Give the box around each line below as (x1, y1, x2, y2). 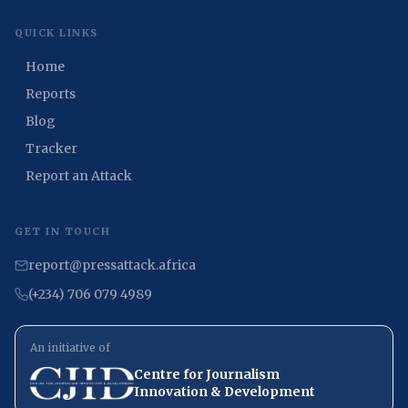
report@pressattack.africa (28, 257, 196, 273)
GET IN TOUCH (15, 225, 111, 238)
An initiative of (30, 341, 110, 354)
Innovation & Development (134, 383, 316, 400)
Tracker (25, 140, 77, 157)
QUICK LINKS (15, 26, 98, 39)
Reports (25, 86, 76, 102)
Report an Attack (25, 168, 132, 184)
